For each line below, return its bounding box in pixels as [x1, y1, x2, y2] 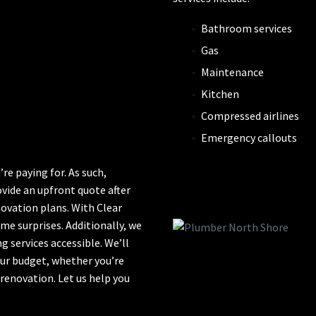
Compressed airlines [201, 108, 299, 123]
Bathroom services [201, 20, 292, 35]
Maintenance [201, 64, 264, 79]
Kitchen [201, 86, 239, 101]
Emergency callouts [201, 130, 297, 145]
